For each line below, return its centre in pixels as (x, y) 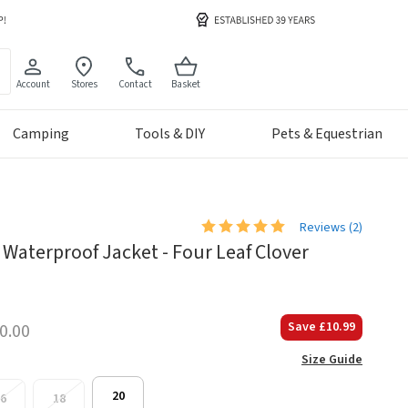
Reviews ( (326, 227)
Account (33, 84)
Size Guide (332, 360)
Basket (186, 84)
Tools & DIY (170, 134)
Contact (135, 84)
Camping (41, 134)
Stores (84, 84)
